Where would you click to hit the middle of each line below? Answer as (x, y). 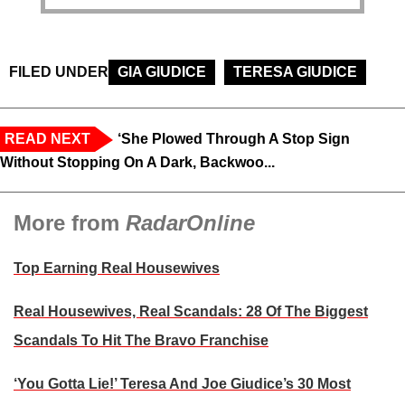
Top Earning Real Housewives (117, 268)
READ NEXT (47, 139)
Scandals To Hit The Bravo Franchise (141, 341)
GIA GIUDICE (162, 72)
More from (70, 223)
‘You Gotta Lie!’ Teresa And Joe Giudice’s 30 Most (182, 384)
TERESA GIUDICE (295, 72)
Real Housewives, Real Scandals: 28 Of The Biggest (191, 312)
